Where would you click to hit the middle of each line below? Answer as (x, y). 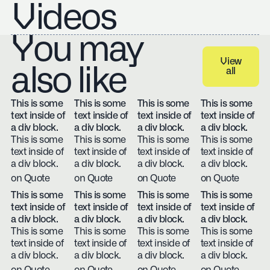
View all (248, 71)
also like (68, 82)
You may (77, 50)
